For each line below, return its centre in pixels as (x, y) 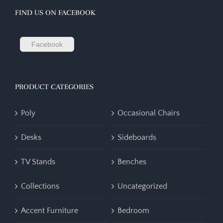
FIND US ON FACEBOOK (55, 12)
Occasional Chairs (149, 113)
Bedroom (134, 210)
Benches (132, 162)
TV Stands (38, 162)
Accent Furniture (50, 210)
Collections (40, 186)
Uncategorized (143, 186)
